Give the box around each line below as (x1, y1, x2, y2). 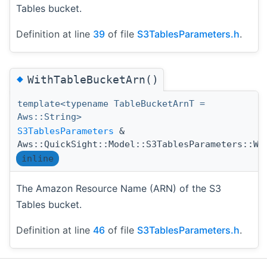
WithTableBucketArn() (27, 73, 159, 86)
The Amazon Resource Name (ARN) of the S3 (16, 182, 221, 194)
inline (21, 153, 54, 164)
